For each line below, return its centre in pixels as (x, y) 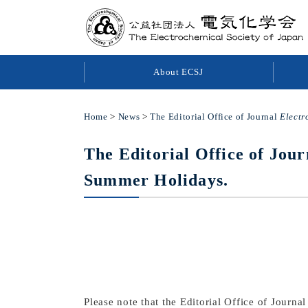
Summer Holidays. (156, 180)
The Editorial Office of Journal (215, 117)
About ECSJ (178, 72)
